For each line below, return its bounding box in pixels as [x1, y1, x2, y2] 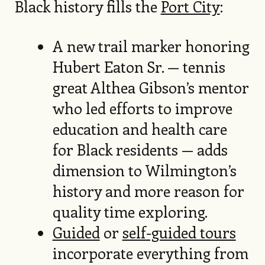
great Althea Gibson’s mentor [52, 77, 249, 98]
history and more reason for [52, 180, 244, 202]
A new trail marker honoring [52, 35, 250, 57]
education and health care [52, 118, 227, 140]
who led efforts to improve [52, 98, 232, 119]
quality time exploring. [52, 201, 208, 222]
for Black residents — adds [52, 139, 228, 160]
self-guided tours [122, 222, 236, 243]
